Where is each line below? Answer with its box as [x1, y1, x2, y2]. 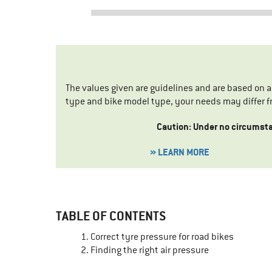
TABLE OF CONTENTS [56, 208, 166, 225]
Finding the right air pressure [90, 244, 209, 257]
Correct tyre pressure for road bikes [90, 231, 234, 243]
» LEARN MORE [150, 146, 209, 159]
